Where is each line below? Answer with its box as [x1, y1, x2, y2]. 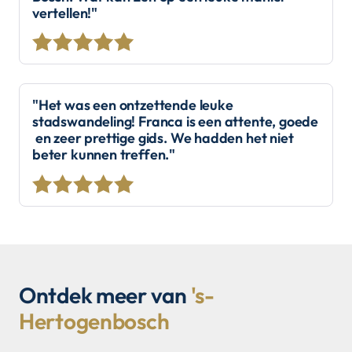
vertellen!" [32, 3, 98, 22]
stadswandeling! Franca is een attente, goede [32, 112, 319, 131]
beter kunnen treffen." [32, 145, 176, 164]
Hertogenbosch [19, 307, 170, 335]
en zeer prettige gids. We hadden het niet [32, 129, 294, 148]
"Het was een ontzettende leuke [32, 96, 233, 115]
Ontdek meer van [19, 281, 191, 310]
